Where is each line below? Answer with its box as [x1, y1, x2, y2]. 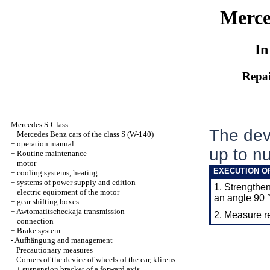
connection [17, 216, 54, 225]
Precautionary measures [16, 245, 93, 254]
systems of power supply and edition [17, 178, 136, 187]
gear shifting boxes [17, 197, 79, 206]
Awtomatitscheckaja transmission [16, 207, 125, 216]
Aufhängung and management [14, 236, 113, 245]
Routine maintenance [17, 149, 87, 158]
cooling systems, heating [17, 168, 98, 177]
